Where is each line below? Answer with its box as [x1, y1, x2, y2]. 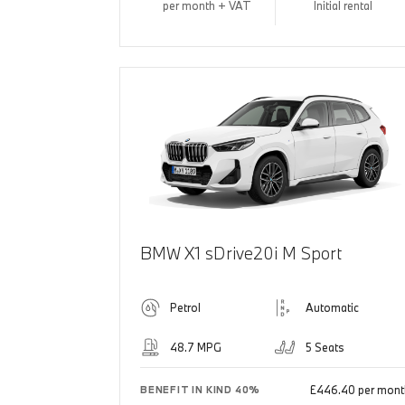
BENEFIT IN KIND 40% [140, 383, 261, 397]
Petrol [170, 300, 201, 316]
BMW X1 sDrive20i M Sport [140, 242, 342, 265]
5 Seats [305, 340, 344, 355]
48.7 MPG [170, 340, 221, 355]
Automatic [305, 300, 359, 316]
